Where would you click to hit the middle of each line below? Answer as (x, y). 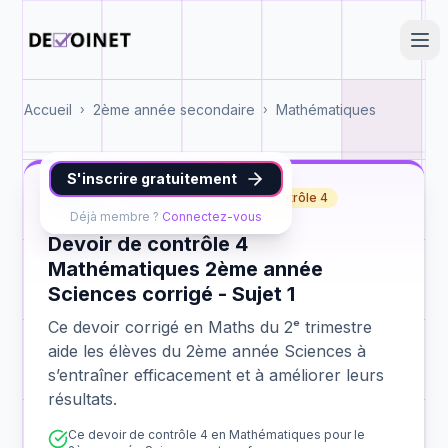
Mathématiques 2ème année (185, 269)
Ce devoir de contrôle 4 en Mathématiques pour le (216, 434)
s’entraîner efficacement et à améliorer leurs (216, 375)
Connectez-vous (212, 216)
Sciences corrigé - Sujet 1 (171, 294)
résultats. (82, 399)
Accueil (48, 109)
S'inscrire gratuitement (152, 178)
